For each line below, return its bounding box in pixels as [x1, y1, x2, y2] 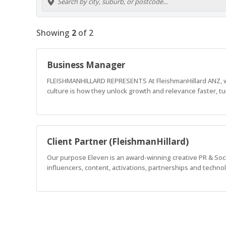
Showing [36, 27, 72, 38]
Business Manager [47, 59, 125, 71]
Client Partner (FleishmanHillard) [47, 135, 189, 147]
